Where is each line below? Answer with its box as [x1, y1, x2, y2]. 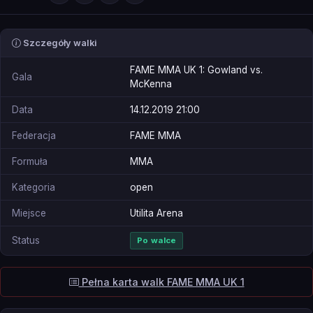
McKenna [130, 78, 172, 90]
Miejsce [12, 208, 46, 219]
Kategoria [12, 182, 55, 194]
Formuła [12, 156, 48, 168]
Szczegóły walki [21, 38, 97, 49]
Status [12, 235, 40, 247]
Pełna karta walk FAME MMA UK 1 [78, 276, 245, 289]
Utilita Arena [130, 208, 183, 219]
